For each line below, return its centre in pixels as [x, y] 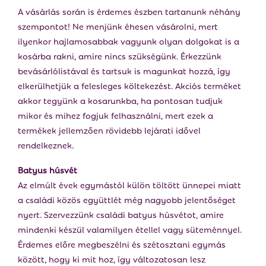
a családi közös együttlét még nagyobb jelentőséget [127, 199]
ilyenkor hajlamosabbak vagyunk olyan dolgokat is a [129, 41]
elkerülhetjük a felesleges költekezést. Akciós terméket [129, 85]
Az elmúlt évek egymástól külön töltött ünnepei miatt [129, 184]
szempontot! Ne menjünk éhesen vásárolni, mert [118, 26]
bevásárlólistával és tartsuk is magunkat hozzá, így [124, 70]
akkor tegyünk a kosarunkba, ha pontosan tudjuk [120, 100]
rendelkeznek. [46, 145]
